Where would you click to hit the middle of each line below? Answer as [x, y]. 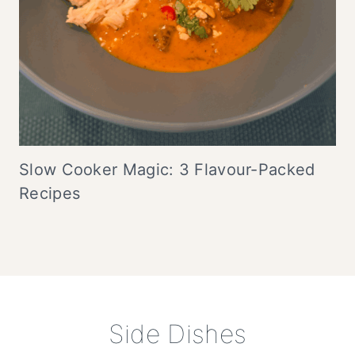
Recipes [50, 193]
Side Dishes [177, 334]
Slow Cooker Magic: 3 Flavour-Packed [167, 170]
